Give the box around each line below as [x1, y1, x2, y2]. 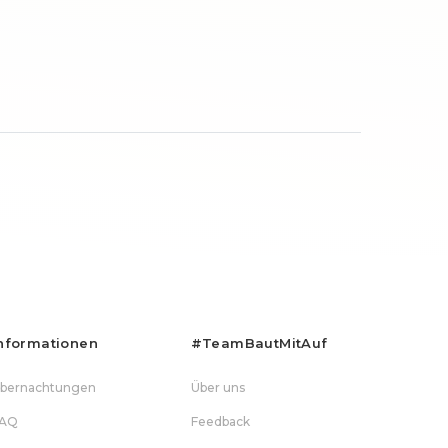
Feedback [190, 414, 250, 429]
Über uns [190, 380, 245, 395]
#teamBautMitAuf [190, 335, 328, 351]
